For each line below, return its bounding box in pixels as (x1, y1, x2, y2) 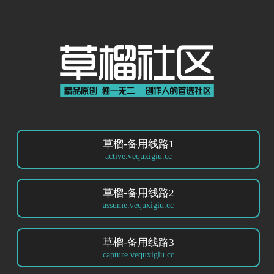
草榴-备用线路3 (102, 236, 174, 248)
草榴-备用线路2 (102, 187, 174, 199)
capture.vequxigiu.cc (102, 249, 174, 259)
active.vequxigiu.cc (105, 150, 172, 161)
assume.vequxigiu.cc (103, 200, 174, 210)
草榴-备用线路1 (102, 138, 174, 150)
